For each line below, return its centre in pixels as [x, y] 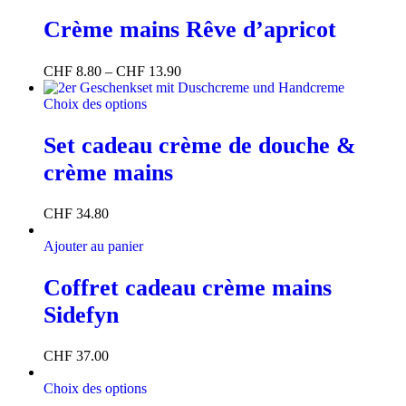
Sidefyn [81, 314]
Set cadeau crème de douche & [200, 145]
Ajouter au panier [93, 246]
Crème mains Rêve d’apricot [190, 30]
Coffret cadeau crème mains [188, 287]
